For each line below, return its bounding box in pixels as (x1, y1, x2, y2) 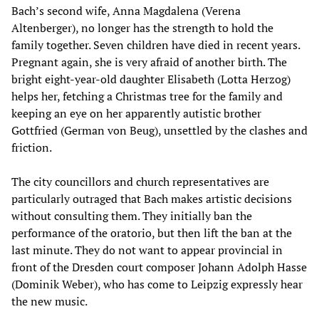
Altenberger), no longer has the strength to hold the (11, 20, 273, 36)
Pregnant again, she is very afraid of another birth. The (11, 54, 287, 70)
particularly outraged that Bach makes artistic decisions (11, 191, 292, 207)
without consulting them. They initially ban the (11, 208, 252, 224)
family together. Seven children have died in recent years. (11, 37, 300, 53)
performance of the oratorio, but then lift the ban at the (11, 225, 292, 241)
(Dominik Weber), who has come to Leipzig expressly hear (11, 276, 303, 293)
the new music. (11, 293, 88, 310)
